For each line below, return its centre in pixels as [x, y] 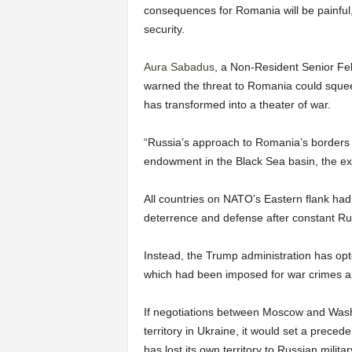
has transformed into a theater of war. [237, 105]
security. [164, 29]
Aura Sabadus [179, 67]
